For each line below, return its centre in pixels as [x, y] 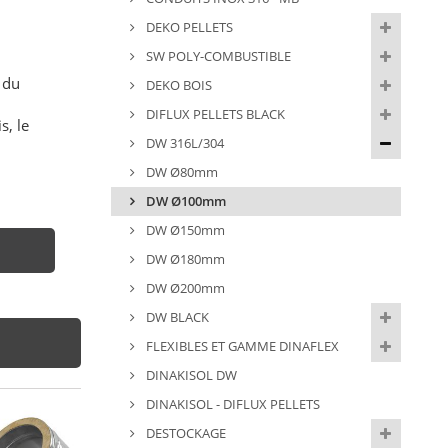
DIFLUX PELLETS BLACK [213, 114]
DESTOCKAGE [184, 433]
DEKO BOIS [177, 85]
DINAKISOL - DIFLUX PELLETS [231, 404]
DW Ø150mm [183, 230]
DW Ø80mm [180, 172]
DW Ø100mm [184, 201]
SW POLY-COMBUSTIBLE [216, 56]
